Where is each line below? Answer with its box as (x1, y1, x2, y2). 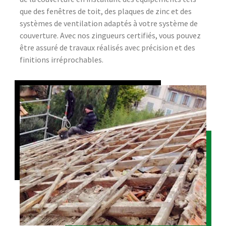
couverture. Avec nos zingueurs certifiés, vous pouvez (20, 30, 201, 41)
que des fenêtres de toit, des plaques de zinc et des (20, 6, 192, 17)
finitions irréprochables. (20, 54, 103, 65)
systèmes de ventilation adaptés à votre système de (20, 18, 198, 29)
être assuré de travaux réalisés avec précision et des (20, 42, 195, 53)
